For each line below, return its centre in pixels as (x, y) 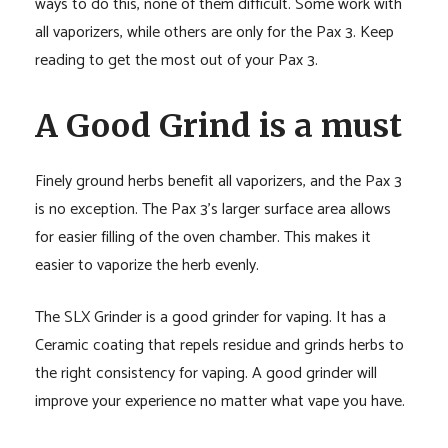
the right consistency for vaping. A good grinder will (205, 374)
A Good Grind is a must (218, 126)
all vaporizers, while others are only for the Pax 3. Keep (214, 32)
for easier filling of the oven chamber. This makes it (202, 238)
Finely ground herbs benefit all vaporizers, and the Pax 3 (218, 182)
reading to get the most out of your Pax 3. (176, 60)
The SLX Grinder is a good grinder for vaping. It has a (210, 318)
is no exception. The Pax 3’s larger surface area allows (212, 210)
